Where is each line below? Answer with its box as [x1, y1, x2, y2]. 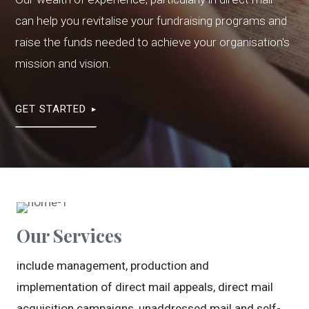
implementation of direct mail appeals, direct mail [16, 279, 273, 294]
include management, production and [16, 258, 209, 272]
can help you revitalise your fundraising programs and [15, 14, 288, 28]
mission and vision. [15, 57, 112, 71]
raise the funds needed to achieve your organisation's [15, 35, 290, 50]
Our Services [16, 223, 122, 248]
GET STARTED [15, 103, 87, 116]
